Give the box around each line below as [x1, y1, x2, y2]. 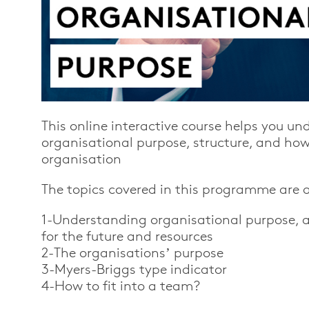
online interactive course [70, 117, 221, 134]
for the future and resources [41, 228, 213, 245]
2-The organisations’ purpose [41, 244, 223, 261]
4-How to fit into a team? [41, 277, 200, 295]
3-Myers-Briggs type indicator [41, 261, 227, 278]
